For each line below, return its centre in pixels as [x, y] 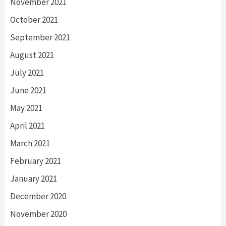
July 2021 [27, 72]
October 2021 [34, 19]
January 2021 [34, 178]
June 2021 [28, 90]
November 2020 [38, 214]
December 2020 [38, 196]
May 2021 [26, 108]
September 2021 [40, 37]
